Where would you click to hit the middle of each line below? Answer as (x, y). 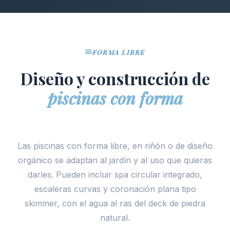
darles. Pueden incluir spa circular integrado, (115, 175)
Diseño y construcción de (115, 78)
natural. (115, 218)
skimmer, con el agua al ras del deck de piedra (115, 203)
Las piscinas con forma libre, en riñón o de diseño (115, 146)
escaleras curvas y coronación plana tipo (115, 189)
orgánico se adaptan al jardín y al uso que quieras (115, 160)
